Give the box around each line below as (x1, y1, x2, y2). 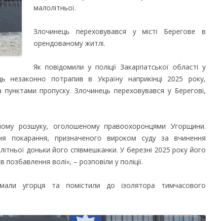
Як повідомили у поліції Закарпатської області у (34, 62, 206, 72)
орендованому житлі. (34, 38, 105, 48)
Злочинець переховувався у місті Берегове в (34, 27, 206, 36)
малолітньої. (34, 3, 76, 12)
